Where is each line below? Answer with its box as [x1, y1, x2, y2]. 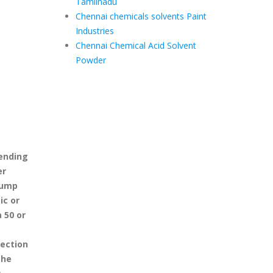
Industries [75, 25, 114, 37]
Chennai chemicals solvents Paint [75, 10, 207, 22]
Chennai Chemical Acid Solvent [75, 40, 196, 51]
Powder [75, 54, 106, 66]
